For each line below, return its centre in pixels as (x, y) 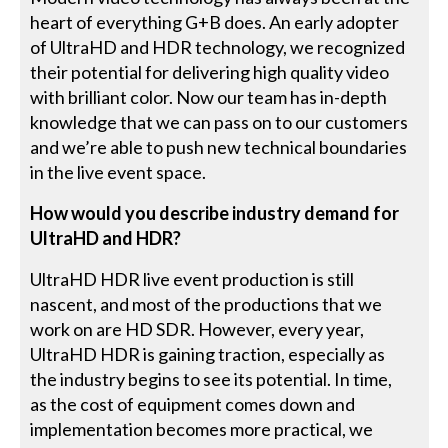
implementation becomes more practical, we (202, 428)
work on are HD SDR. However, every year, (197, 328)
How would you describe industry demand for (215, 212)
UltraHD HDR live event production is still (192, 278)
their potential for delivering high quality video (210, 71)
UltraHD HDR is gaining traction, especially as (208, 353)
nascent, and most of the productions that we (206, 303)
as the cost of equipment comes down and (193, 403)
